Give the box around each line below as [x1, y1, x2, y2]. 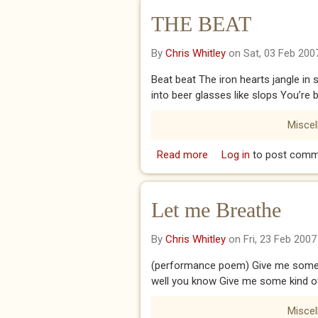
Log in [221, 148, 250, 161]
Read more [156, 148, 208, 161]
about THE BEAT [207, 148, 285, 161]
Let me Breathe [151, 198, 281, 221]
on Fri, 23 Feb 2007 [226, 233, 317, 246]
